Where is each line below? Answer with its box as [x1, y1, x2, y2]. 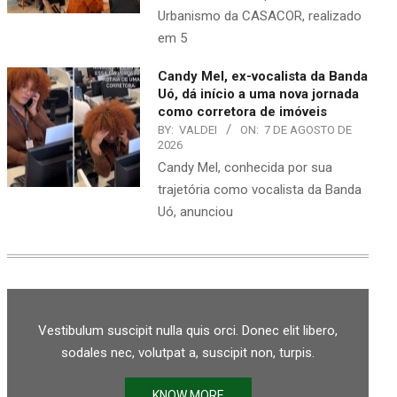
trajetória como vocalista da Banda [158, 181, 362, 198]
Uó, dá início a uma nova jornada [158, 85, 359, 102]
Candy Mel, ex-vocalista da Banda [158, 67, 368, 84]
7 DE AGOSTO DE [264, 122, 352, 136]
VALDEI [179, 122, 217, 136]
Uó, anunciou [158, 203, 233, 220]
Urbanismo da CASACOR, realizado [158, 7, 362, 24]
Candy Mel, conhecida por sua [158, 159, 332, 175]
